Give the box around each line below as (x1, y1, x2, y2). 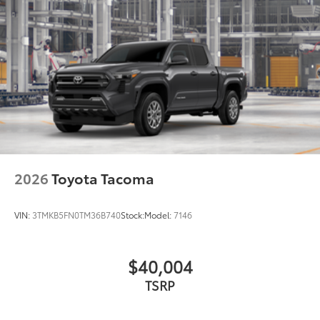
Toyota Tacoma (51, 168, 154, 189)
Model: (144, 209, 174, 221)
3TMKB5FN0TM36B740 (32, 209, 121, 221)
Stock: (121, 209, 144, 221)
